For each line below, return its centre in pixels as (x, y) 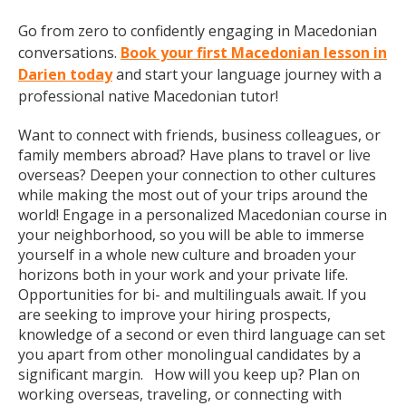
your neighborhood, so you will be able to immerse (191, 235)
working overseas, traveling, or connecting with (180, 394)
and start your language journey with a (247, 74)
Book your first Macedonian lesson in (254, 53)
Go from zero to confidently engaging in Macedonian (198, 31)
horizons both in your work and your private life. (183, 275)
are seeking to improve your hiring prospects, (174, 314)
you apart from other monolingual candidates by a (189, 354)
